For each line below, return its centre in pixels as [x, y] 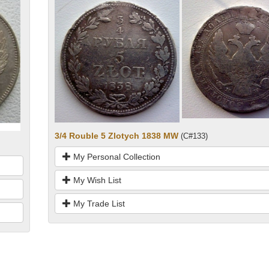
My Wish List [96, 180]
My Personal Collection [115, 156]
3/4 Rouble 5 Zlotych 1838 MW [116, 135]
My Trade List [98, 203]
